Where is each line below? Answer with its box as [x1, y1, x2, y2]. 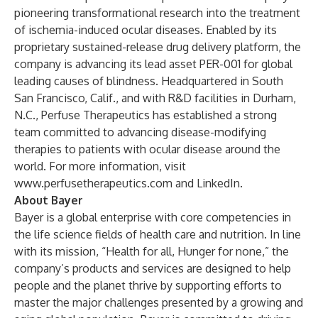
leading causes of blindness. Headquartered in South [14, 74, 283, 88]
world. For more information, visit [14, 159, 186, 173]
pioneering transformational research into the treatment [14, 6, 300, 20]
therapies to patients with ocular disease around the [14, 142, 280, 156]
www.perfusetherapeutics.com [14, 176, 172, 190]
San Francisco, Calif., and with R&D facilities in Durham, [14, 91, 296, 105]
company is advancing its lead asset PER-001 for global [14, 57, 292, 71]
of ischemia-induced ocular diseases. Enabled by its [14, 23, 277, 37]
